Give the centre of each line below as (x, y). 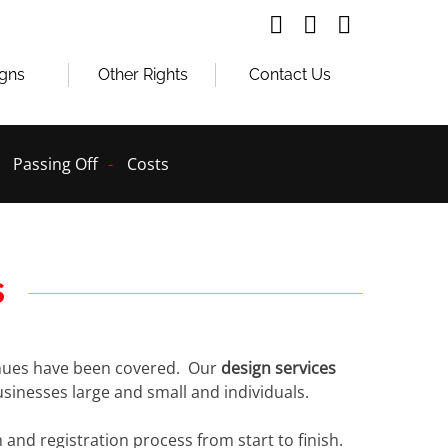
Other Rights (142, 75)
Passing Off (55, 163)
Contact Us (289, 75)
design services (279, 368)
